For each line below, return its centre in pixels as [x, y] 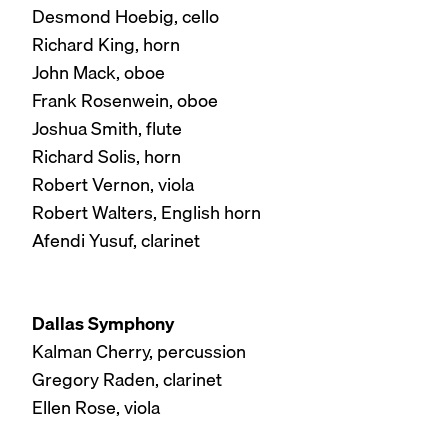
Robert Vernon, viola [113, 184]
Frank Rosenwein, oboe [125, 100]
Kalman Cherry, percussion [139, 352]
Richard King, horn [106, 44]
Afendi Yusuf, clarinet [116, 240]
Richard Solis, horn [106, 156]
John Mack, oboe [98, 72]
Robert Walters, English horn [146, 212]
